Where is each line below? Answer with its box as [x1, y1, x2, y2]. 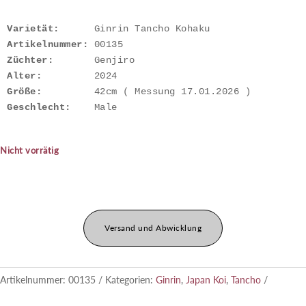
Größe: [7, 86, 42, 98]
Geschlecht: [7, 102, 71, 113]
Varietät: [7, 23, 59, 35]
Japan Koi [186, 274, 226, 286]
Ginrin [156, 274, 181, 286]
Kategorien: [105, 274, 156, 286]
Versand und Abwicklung [105, 223, 201, 234]
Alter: [7, 70, 42, 82]
